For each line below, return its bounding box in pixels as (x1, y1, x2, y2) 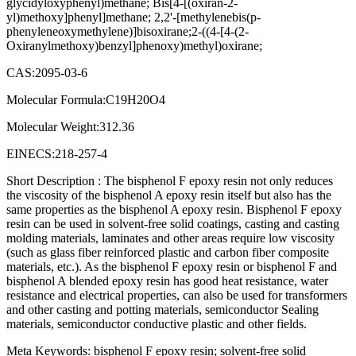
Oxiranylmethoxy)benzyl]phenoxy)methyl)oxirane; (6, 38, 262, 52)
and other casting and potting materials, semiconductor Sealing (6, 302, 319, 316)
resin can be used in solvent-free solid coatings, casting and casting (6, 216, 339, 230)
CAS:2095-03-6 (6, 65, 87, 79)
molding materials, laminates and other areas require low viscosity (6, 230, 335, 245)
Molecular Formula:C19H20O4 (6, 92, 165, 106)
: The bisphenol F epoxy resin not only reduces (98, 173, 333, 188)
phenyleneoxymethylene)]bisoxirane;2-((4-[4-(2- (6, 24, 249, 38)
